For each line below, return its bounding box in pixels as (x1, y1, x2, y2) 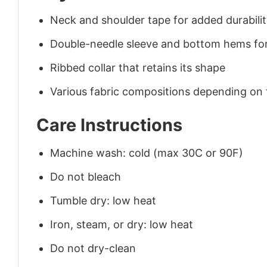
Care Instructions (36, 114, 182, 136)
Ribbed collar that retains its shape (50, 61, 226, 74)
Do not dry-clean (50, 241, 136, 254)
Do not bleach (50, 170, 122, 184)
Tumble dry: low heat (50, 194, 157, 207)
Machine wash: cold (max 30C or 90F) (50, 147, 244, 160)
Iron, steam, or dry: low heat (50, 218, 194, 231)
